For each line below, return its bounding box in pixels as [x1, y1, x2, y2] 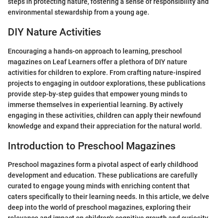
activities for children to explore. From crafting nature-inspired [8, 68, 201, 76]
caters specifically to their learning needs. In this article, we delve [8, 193, 209, 200]
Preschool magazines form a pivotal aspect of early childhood [8, 161, 198, 168]
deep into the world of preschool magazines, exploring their [8, 203, 191, 211]
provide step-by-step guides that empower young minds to [8, 90, 187, 98]
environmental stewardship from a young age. [8, 8, 149, 16]
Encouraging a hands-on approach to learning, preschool [8, 47, 182, 55]
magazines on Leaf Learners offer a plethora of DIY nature [8, 57, 187, 66]
